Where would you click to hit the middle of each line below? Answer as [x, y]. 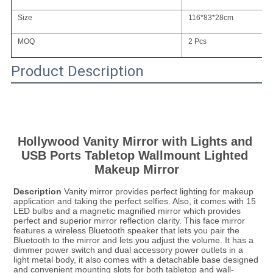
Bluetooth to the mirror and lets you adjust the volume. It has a [133, 240]
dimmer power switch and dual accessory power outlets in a [128, 250]
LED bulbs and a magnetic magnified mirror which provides [127, 211]
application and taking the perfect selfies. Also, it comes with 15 [134, 201]
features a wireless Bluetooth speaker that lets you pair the [126, 231]
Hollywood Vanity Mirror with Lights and [135, 142]
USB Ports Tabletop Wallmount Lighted [135, 156]
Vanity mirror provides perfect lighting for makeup [157, 192]
